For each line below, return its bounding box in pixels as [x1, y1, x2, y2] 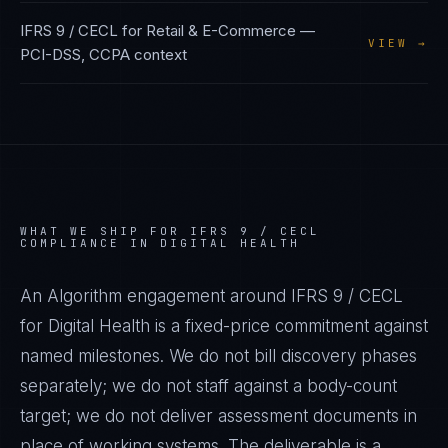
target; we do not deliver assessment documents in [20, 406, 417, 426]
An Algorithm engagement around [20, 286, 291, 306]
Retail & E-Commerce [146, 21, 296, 40]
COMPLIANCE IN [20, 236, 160, 250]
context [130, 45, 187, 64]
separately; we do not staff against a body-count [20, 376, 397, 396]
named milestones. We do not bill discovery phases [20, 346, 417, 366]
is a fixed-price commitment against [150, 316, 428, 336]
